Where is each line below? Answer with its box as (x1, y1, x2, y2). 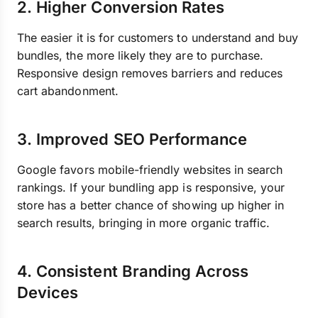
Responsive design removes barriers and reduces (17, 66, 283, 80)
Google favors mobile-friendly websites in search (17, 163, 283, 177)
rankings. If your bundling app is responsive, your (17, 180, 285, 194)
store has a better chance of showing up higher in (17, 198, 285, 212)
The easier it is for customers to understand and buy (17, 31, 299, 45)
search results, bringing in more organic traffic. (17, 216, 270, 230)
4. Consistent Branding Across (17, 262, 249, 280)
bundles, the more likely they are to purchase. (17, 48, 264, 62)
